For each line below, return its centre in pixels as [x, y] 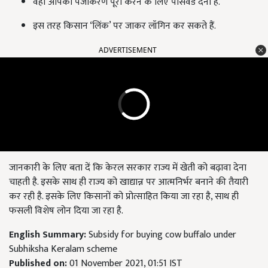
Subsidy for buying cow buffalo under [162, 234]
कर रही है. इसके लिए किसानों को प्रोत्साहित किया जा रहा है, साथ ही [124, 196]
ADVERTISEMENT [128, 50]
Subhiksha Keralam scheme [63, 249]
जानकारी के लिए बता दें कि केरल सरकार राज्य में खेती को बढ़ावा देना [128, 167]
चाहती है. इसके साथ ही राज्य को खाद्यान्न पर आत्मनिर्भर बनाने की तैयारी [129, 182]
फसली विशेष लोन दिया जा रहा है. [66, 211]
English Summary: [49, 234]
